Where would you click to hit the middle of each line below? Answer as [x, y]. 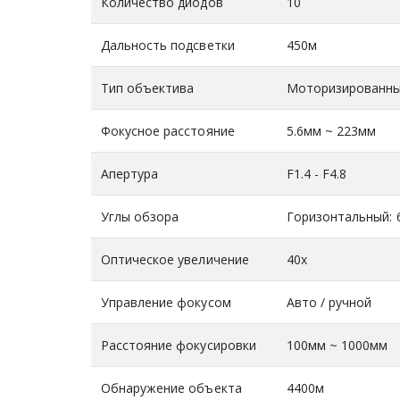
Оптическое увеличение [175, 259]
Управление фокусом [166, 302]
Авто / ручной [329, 302]
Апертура [129, 173]
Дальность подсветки [167, 45]
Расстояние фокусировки [179, 345]
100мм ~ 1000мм [337, 345]
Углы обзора [140, 216]
